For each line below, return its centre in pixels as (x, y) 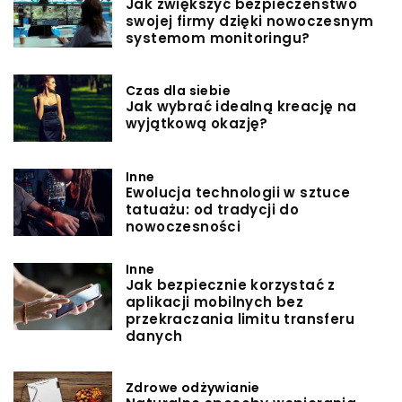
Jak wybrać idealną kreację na (241, 107)
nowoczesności (184, 226)
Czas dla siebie (178, 91)
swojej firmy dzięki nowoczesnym (250, 21)
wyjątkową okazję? (197, 124)
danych (154, 336)
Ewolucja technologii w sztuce (238, 192)
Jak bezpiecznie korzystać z (231, 285)
